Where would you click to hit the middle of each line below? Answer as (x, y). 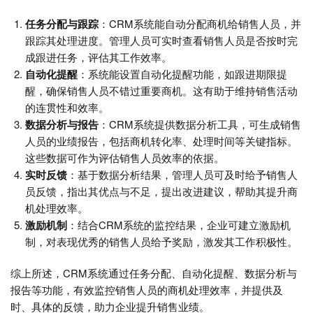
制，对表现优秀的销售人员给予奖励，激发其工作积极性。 (161, 242)
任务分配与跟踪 (62, 24)
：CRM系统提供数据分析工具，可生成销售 (200, 124)
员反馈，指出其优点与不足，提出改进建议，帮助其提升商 (161, 191)
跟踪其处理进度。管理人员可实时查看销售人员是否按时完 (161, 41)
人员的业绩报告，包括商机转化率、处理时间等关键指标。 (161, 141)
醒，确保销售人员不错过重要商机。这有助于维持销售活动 (161, 91)
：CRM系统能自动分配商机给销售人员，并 (200, 24)
